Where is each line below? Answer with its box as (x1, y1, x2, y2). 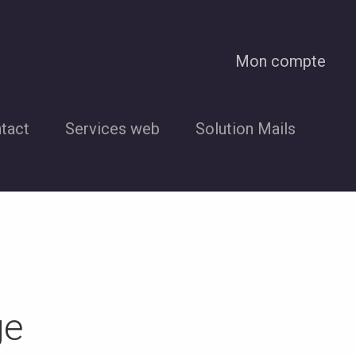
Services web (65, 119, 161, 139)
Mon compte (235, 52, 327, 72)
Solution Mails (195, 119, 296, 139)
